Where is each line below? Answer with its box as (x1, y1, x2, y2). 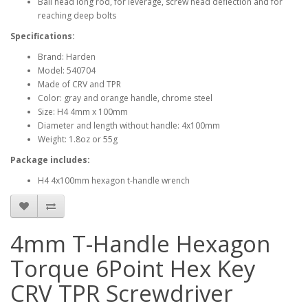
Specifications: (10, 30, 75, 42)
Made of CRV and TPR (38, 78, 121, 90)
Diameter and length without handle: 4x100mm (38, 120, 220, 131)
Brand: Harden (38, 51, 96, 63)
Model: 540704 (38, 65, 96, 76)
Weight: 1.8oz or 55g (38, 133, 118, 145)
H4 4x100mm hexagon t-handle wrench (38, 175, 190, 186)
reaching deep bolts (38, 10, 116, 21)
